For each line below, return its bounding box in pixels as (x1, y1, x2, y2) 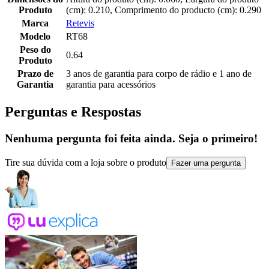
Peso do (19, 44, 51, 55)
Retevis (66, 18, 94, 29)
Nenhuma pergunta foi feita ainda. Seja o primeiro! (5, 132, 258, 145)
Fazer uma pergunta (171, 158, 241, 168)
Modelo (20, 31, 50, 42)
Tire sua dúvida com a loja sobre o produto (5, 157, 166, 168)
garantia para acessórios (66, 79, 156, 90)
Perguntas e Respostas (5, 104, 141, 120)
